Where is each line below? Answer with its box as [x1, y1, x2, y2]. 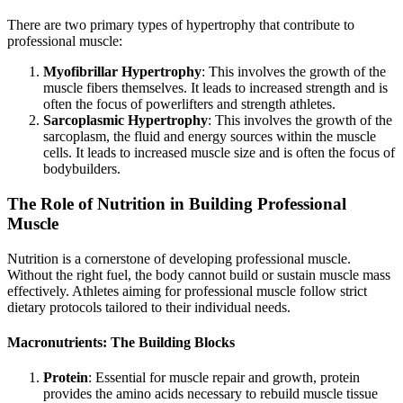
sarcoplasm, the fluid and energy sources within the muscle [43, 129, 376, 145]
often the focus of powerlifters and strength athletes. [43, 96, 336, 112]
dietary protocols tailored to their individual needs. [7, 299, 291, 315]
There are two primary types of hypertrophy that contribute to [7, 17, 354, 33]
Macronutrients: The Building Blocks [7, 335, 235, 351]
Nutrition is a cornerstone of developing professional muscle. [7, 250, 351, 266]
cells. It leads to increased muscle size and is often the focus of [43, 145, 395, 161]
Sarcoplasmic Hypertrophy [43, 112, 208, 129]
